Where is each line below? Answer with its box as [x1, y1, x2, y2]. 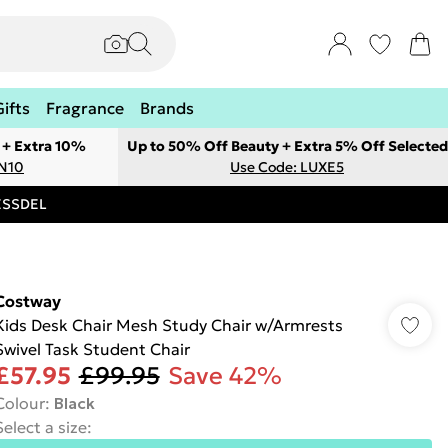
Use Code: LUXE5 [230, 158, 344, 176]
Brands [140, 98, 194, 118]
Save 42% [167, 361, 282, 391]
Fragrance [46, 98, 124, 118]
